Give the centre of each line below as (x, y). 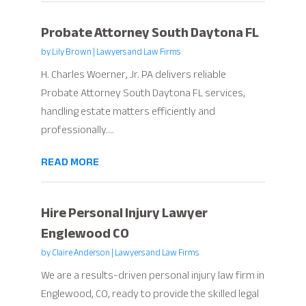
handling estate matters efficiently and (128, 112)
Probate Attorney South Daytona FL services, (143, 93)
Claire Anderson (81, 253)
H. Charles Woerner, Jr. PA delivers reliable (133, 75)
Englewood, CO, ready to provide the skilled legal (150, 294)
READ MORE (70, 162)
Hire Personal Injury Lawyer (124, 213)
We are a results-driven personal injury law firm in (152, 276)
